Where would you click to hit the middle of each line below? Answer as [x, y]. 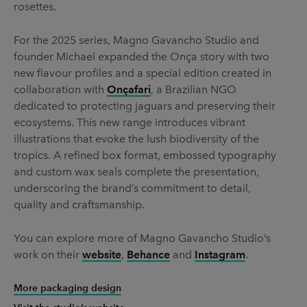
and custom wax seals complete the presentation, [136, 171]
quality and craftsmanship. [79, 204]
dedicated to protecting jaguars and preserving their [145, 106]
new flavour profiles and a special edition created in [143, 73]
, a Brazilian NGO [194, 89]
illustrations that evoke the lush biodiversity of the [136, 138]
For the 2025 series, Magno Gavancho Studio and [136, 40]
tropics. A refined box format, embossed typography [145, 155]
